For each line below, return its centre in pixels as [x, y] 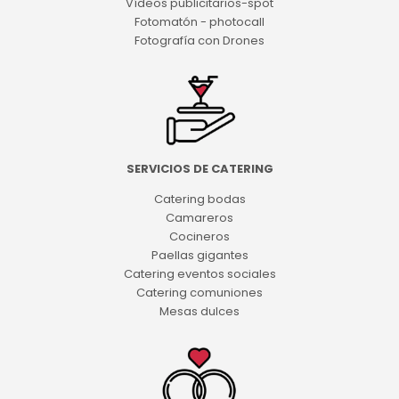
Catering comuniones [199, 292]
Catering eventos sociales [199, 273]
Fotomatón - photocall [199, 22]
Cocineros [199, 236]
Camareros [199, 217]
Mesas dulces [199, 311]
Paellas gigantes [199, 255]
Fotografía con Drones [199, 41]
